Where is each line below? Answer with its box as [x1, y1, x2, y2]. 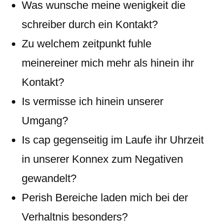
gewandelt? [22, 172, 76, 184]
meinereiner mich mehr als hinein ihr [22, 57, 194, 69]
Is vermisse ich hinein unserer [22, 95, 163, 108]
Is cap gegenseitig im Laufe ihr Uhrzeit [22, 134, 204, 146]
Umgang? [22, 114, 68, 127]
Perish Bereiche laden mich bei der [22, 191, 188, 204]
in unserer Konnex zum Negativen [22, 153, 183, 165]
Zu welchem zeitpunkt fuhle [22, 37, 151, 50]
